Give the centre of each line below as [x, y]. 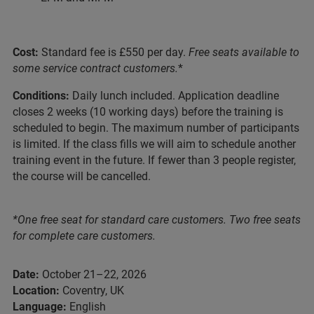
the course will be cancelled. [82, 176]
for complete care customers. [84, 235]
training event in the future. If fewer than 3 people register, [154, 160]
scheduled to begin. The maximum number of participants [156, 128]
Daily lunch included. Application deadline [176, 95]
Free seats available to [243, 52]
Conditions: [42, 95]
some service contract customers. [95, 68]
